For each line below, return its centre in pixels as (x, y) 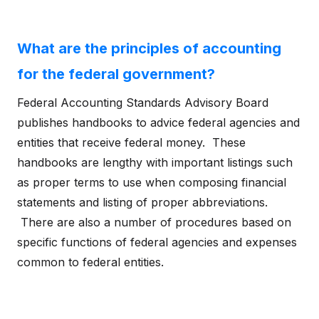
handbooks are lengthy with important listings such (155, 162)
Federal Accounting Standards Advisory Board (143, 103)
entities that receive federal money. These (131, 142)
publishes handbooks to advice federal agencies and (158, 122)
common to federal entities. (90, 262)
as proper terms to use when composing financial (152, 182)
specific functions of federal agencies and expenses (157, 242)
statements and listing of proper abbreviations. (142, 202)
